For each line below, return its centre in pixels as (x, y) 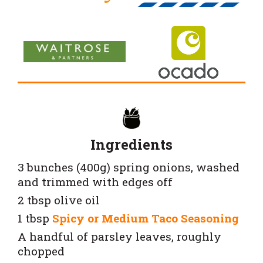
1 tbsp (35, 218)
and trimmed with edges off (95, 181)
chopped (41, 251)
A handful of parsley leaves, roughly (119, 236)
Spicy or (77, 218)
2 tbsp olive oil (59, 200)
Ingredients (131, 144)
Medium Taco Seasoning (170, 218)
